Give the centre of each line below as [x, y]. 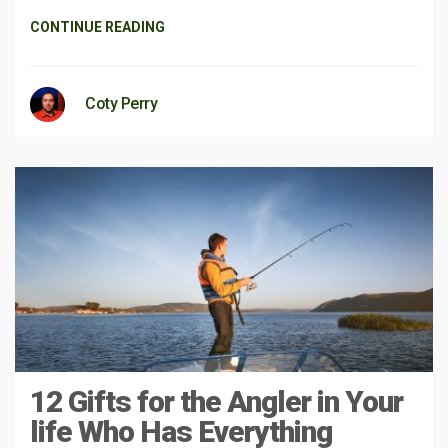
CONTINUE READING [97, 27]
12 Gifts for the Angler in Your [216, 401]
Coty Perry [121, 103]
